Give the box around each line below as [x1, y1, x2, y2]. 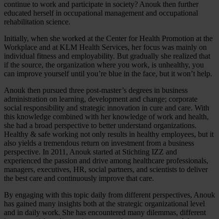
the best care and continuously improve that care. [4, 174, 154, 182]
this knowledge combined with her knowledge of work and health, [4, 112, 209, 121]
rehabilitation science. [4, 17, 70, 26]
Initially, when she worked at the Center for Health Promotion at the [4, 34, 213, 43]
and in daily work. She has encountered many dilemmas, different [4, 208, 206, 217]
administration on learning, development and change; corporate [4, 94, 197, 103]
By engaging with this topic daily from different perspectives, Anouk [4, 190, 215, 199]
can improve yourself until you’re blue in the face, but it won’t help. [4, 69, 212, 78]
